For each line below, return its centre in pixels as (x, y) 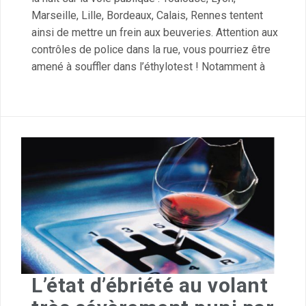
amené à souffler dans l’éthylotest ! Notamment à (148, 67)
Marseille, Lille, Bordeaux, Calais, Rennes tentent (147, 16)
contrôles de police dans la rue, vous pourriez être (151, 50)
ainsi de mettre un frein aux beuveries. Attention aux (155, 33)
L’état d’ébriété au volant (150, 286)
